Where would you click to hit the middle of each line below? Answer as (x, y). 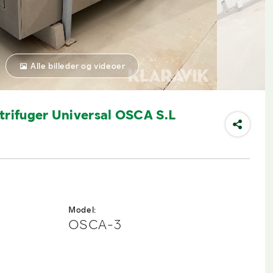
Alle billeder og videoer (78, 66)
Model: (82, 210)
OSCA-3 (95, 225)
